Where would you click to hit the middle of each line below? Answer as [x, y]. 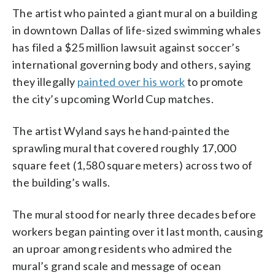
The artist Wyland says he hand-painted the [121, 130]
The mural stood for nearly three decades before [134, 214]
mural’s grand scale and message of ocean [117, 265]
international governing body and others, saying [132, 64]
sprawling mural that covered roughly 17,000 [124, 148]
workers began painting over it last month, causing [137, 231]
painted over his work [131, 81]
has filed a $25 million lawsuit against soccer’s [126, 47]
